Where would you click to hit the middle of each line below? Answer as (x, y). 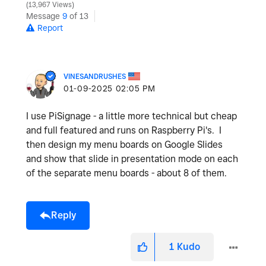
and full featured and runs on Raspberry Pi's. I (124, 131)
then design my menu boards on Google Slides (124, 145)
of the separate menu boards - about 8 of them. (129, 173)
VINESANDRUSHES (95, 77)
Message (44, 16)
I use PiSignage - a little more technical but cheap (132, 116)
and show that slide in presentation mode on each (132, 159)
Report (50, 28)
